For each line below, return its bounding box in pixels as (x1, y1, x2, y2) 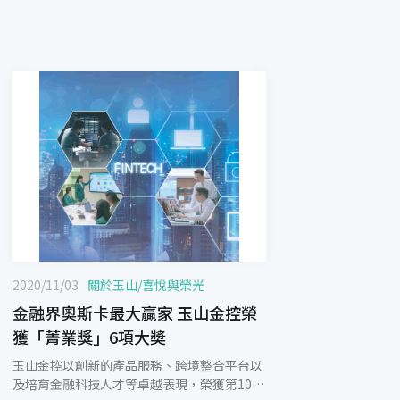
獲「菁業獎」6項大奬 (12, 325, 166, 348)
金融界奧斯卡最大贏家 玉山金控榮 (12, 301, 257, 324)
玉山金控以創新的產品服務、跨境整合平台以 (12, 356, 262, 374)
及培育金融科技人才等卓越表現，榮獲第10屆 (12, 375, 264, 393)
